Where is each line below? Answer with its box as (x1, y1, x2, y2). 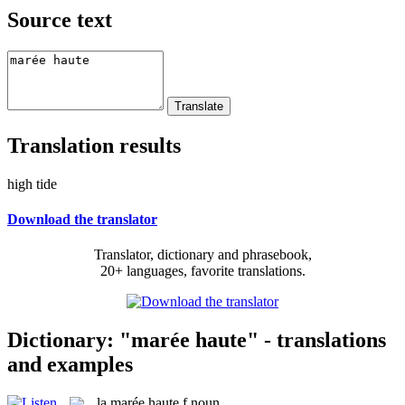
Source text (7, 7, 112, 32)
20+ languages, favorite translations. (99, 263, 306, 279)
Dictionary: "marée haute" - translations (7, 327, 386, 352)
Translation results (7, 133, 181, 157)
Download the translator (7, 211, 157, 227)
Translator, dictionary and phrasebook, (93, 247, 312, 263)
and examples (7, 352, 133, 376)
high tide (7, 175, 57, 192)
